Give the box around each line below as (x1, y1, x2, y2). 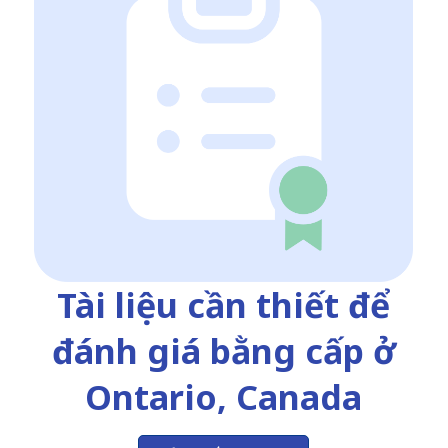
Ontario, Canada (85, 373, 362, 420)
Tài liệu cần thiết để (57, 281, 390, 328)
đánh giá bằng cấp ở (51, 327, 396, 374)
